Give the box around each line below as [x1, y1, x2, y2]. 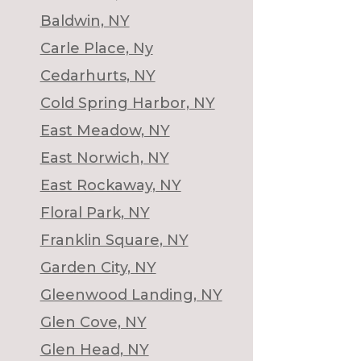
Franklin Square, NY [39, 230, 189, 249]
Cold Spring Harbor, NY [39, 93, 215, 112]
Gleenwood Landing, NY [39, 285, 222, 304]
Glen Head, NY [39, 340, 149, 359]
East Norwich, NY [39, 148, 169, 167]
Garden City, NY [39, 258, 156, 276]
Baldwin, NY [39, 11, 130, 30]
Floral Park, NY [39, 203, 150, 222]
